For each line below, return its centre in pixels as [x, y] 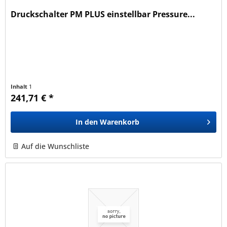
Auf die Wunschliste [55, 146]
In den [87, 122]
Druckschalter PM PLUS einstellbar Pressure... [103, 14]
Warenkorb [120, 122]
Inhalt [20, 87]
